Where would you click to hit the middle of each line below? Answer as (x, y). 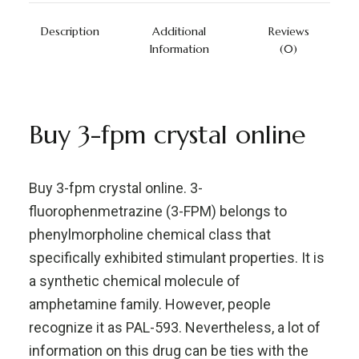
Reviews (288, 31)
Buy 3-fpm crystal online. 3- (115, 188)
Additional (179, 31)
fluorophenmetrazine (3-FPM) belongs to (157, 211)
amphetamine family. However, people (149, 304)
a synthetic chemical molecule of (134, 281)
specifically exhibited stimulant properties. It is (176, 258)
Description (70, 31)
